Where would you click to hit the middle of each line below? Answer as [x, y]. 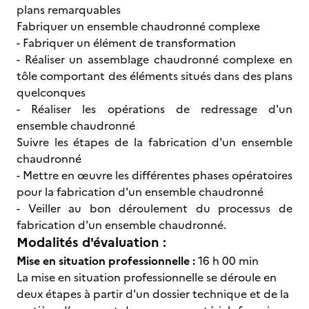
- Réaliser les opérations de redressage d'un [154, 109]
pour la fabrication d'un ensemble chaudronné [140, 192]
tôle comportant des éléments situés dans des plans [154, 76]
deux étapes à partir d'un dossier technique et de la [153, 294]
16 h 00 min [228, 261]
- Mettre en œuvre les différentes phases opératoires [154, 175]
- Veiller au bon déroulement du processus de [154, 208]
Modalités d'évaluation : [91, 242]
